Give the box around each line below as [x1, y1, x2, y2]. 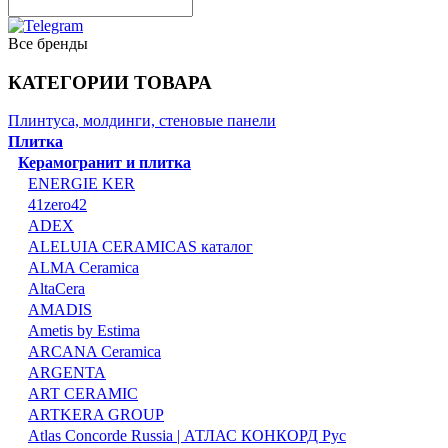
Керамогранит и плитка [18, 154, 191, 172]
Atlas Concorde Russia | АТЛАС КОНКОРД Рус [28, 427, 346, 445]
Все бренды [8, 35, 88, 52]
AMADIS [28, 301, 92, 319]
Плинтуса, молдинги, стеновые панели [8, 112, 276, 130]
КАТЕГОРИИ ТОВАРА [8, 71, 212, 93]
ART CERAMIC [28, 385, 138, 403]
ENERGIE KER [28, 175, 135, 193]
